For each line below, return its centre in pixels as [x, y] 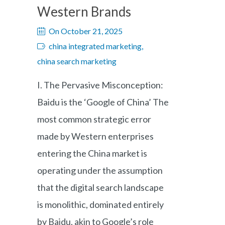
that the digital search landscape [100, 187]
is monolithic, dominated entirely [100, 204]
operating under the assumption [100, 170]
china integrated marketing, [96, 46]
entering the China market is [92, 153]
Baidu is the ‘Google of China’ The [103, 102]
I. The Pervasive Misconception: [100, 85]
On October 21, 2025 [86, 31]
